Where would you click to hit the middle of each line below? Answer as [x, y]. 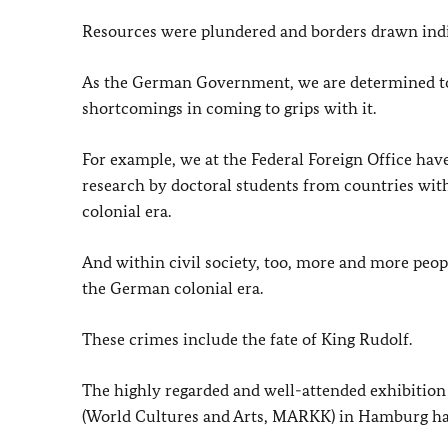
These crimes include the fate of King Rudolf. [247, 339]
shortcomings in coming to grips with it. [229, 108]
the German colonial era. [172, 288]
